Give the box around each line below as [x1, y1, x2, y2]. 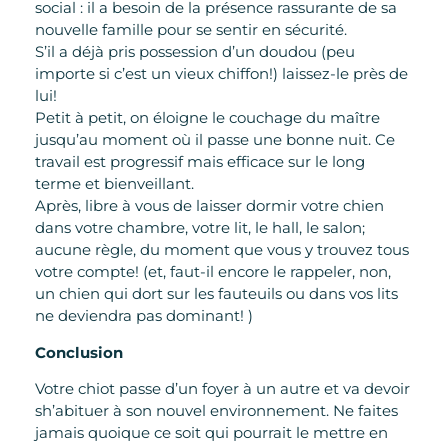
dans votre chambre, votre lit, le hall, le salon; [35, 218, 365, 238]
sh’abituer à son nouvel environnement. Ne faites [35, 400, 398, 420]
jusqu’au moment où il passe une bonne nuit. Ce [35, 130, 395, 150]
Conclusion [35, 342, 123, 362]
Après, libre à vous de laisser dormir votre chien [35, 196, 384, 216]
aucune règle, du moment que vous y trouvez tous [35, 240, 409, 260]
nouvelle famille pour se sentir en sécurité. [35, 20, 347, 40]
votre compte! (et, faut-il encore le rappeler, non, [35, 262, 391, 282]
